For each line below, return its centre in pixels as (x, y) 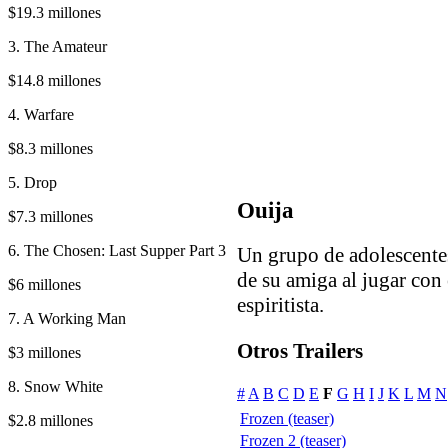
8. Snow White (55, 386)
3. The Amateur (57, 46)
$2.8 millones (50, 420)
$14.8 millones (54, 80)
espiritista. (280, 304)
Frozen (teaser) (287, 419)
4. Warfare (41, 114)
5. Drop (32, 182)
